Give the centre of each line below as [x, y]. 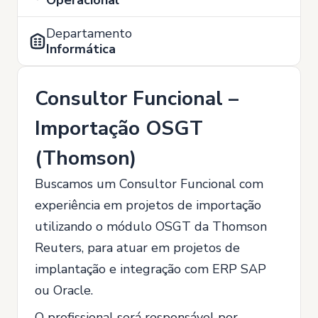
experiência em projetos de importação [148, 205]
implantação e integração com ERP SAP [150, 269]
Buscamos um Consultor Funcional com [149, 184]
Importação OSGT [119, 128]
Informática [81, 49]
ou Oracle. [64, 290]
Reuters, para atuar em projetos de [137, 248]
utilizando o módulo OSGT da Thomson [151, 226]
